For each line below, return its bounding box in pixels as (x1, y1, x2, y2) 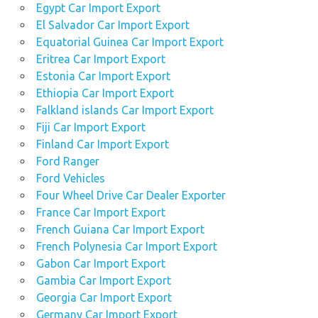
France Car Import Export (35, 206, 165, 219)
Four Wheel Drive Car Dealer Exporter (35, 189, 226, 202)
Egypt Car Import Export (35, 1, 160, 15)
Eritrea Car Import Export (35, 53, 165, 66)
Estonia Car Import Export (35, 70, 170, 83)
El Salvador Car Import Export (35, 18, 190, 32)
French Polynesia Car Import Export (35, 240, 217, 253)
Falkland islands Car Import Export (35, 104, 214, 117)
